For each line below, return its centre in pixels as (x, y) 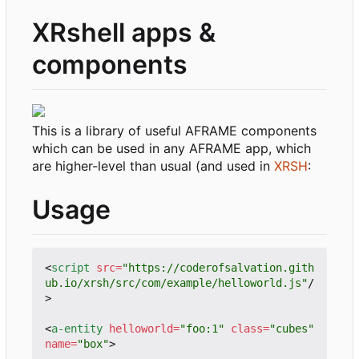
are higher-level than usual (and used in (153, 165)
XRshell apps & (124, 33)
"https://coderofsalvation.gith (218, 267)
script (71, 267)
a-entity (77, 328)
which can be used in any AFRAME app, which (171, 148)
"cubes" (292, 328)
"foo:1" (202, 328)
